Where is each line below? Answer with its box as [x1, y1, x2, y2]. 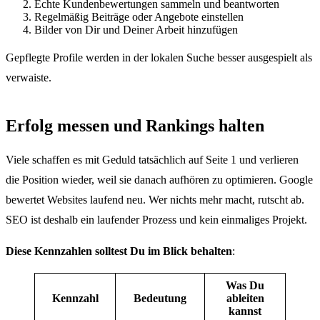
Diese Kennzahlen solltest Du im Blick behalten [6, 244, 232, 257]
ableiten [226, 291, 264, 304]
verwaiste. [6, 71, 51, 84]
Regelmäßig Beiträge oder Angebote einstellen [34, 10, 244, 23]
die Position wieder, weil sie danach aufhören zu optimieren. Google [6, 173, 313, 186]
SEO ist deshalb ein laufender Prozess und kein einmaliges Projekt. [6, 213, 307, 226]
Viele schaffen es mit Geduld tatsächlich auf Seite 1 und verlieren [6, 153, 299, 166]
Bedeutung [134, 291, 186, 304]
